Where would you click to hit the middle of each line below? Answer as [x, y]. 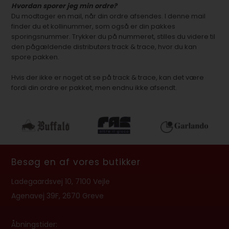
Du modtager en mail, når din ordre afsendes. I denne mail [109, 16]
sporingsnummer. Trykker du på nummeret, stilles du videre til [113, 37]
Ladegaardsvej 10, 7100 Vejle [61, 182]
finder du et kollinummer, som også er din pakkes [94, 26]
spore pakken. [36, 57]
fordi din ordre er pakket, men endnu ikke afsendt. [96, 88]
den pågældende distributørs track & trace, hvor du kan [104, 47]
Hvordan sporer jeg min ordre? [64, 6]
